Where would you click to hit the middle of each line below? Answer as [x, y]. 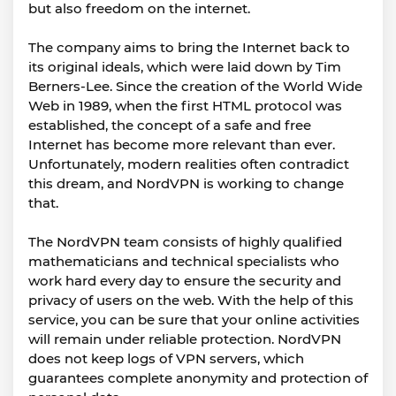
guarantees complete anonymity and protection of [198, 378]
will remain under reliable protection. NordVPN [185, 339]
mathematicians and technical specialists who [184, 261]
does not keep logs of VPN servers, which [166, 358]
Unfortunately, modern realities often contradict [189, 164]
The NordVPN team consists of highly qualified [185, 242]
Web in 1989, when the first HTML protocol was [185, 106]
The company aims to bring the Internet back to [189, 47]
